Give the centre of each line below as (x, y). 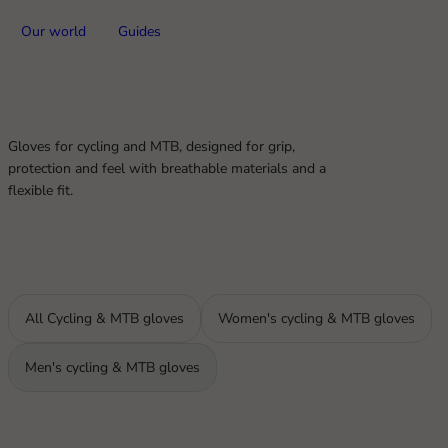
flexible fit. (40, 190)
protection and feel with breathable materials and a (167, 168)
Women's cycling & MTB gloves (316, 318)
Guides (140, 31)
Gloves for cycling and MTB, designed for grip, (151, 146)
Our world (54, 31)
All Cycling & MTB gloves (104, 318)
